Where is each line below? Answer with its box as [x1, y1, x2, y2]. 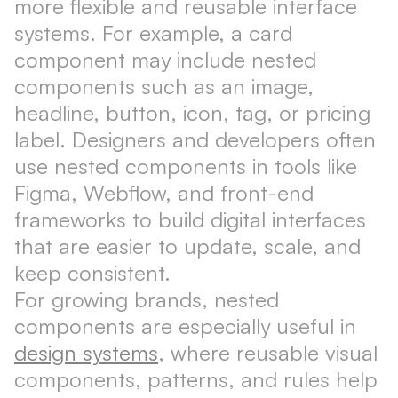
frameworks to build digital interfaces [14, 206, 366, 233]
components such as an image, [14, 73, 314, 99]
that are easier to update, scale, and [14, 233, 361, 259]
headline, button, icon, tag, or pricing [14, 99, 370, 126]
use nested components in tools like [14, 153, 357, 179]
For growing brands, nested [14, 286, 279, 313]
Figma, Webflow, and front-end [14, 179, 314, 206]
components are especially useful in [14, 313, 356, 339]
